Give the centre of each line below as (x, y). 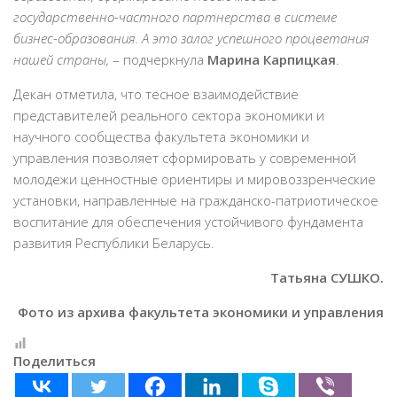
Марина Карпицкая (272, 60)
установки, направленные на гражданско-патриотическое (196, 201)
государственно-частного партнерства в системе (175, 17)
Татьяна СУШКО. (327, 278)
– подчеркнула (158, 60)
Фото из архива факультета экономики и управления (201, 312)
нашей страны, (61, 60)
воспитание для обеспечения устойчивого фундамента (188, 222)
